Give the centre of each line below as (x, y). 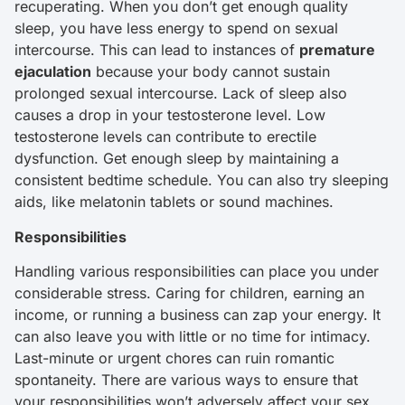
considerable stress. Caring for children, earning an (189, 293)
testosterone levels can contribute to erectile (165, 137)
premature (337, 50)
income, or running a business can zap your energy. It (198, 315)
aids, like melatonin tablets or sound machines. (176, 202)
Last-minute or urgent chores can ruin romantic (174, 358)
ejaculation (53, 72)
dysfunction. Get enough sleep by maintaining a (177, 159)
